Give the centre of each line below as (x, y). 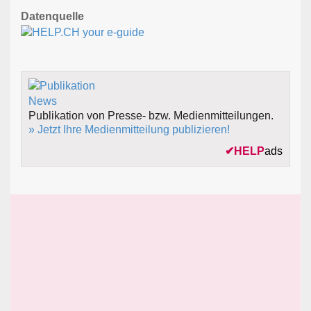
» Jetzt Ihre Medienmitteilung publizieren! (129, 130)
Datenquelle (52, 17)
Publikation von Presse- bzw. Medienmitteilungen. (151, 116)
